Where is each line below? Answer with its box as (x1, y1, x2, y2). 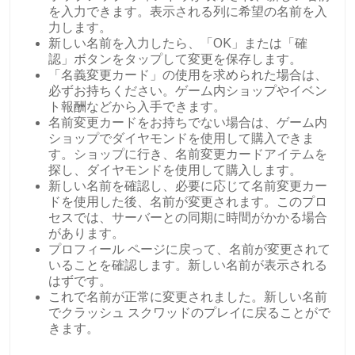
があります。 (48, 226, 124, 240)
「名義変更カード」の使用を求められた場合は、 (48, 67, 327, 82)
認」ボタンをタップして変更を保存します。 (48, 52, 302, 66)
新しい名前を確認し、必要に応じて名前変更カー (48, 178, 327, 193)
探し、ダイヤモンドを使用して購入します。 (48, 162, 302, 177)
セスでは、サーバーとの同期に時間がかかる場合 (48, 210, 327, 224)
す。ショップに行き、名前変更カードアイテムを (48, 147, 327, 161)
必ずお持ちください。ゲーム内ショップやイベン (48, 83, 327, 97)
